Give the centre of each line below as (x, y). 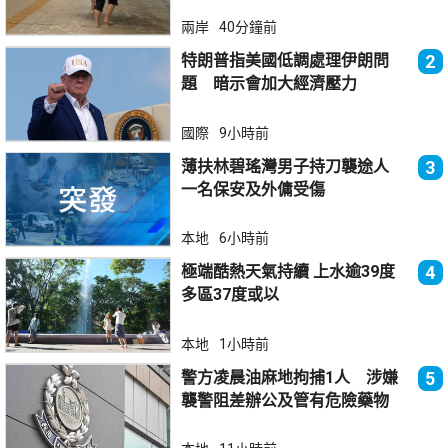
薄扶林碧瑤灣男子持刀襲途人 (293, 166)
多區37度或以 (230, 295)
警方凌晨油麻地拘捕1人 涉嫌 (290, 377)
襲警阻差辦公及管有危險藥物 (285, 400)
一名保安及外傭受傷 (253, 189)
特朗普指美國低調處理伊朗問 (285, 60)
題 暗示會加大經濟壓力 (269, 83)
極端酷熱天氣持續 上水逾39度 (247, 272)
